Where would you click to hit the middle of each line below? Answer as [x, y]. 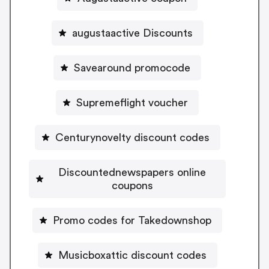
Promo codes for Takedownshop [132, 220]
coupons [132, 185]
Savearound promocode [132, 68]
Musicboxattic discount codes [132, 255]
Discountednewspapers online [132, 172]
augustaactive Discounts [132, 33]
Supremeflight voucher [132, 102]
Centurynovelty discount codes [132, 137]
